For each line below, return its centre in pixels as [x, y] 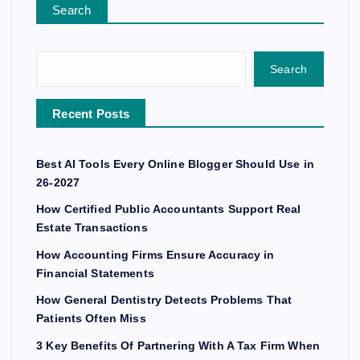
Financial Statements [95, 273]
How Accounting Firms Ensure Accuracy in [155, 254]
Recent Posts [91, 113]
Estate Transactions [92, 228]
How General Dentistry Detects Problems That [164, 300]
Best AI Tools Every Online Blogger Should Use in [175, 164]
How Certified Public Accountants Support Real [169, 209]
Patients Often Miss [91, 319]
